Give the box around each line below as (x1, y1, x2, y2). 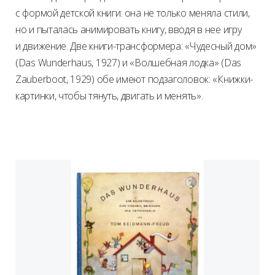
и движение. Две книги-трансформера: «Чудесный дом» (15, 39, 257, 53)
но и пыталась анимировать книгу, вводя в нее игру (15, 23, 242, 37)
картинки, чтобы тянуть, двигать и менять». (15, 89, 206, 103)
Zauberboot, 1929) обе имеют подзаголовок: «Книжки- (15, 72, 253, 87)
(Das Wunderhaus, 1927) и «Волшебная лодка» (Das (15, 56, 241, 70)
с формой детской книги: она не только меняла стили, (15, 6, 250, 20)
